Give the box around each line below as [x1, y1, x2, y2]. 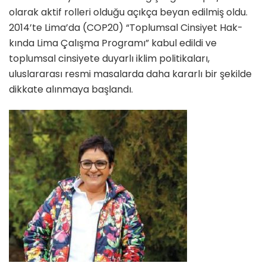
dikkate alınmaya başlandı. [9, 83, 133, 97]
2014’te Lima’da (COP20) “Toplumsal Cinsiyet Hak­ [9, 21, 243, 35]
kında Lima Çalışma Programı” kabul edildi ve [9, 36, 217, 50]
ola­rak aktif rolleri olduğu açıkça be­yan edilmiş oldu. [9, 5, 248, 20]
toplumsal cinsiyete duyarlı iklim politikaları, [9, 52, 210, 66]
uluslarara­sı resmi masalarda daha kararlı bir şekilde [9, 67, 252, 81]
